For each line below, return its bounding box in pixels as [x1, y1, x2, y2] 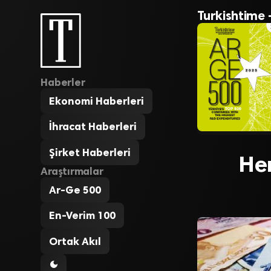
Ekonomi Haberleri [49, 95, 145, 108]
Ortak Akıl [49, 235, 102, 247]
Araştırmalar [41, 165, 103, 177]
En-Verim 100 [49, 209, 116, 222]
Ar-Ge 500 [49, 183, 102, 196]
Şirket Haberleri [49, 146, 131, 158]
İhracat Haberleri [49, 120, 137, 133]
